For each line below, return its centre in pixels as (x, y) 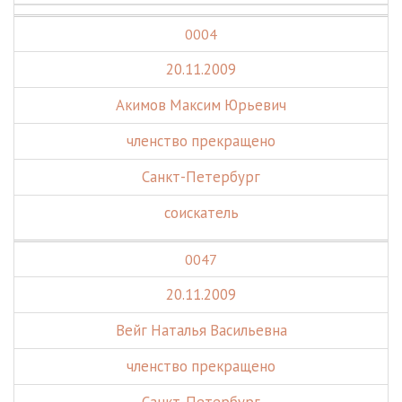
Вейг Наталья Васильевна (201, 330)
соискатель (201, 213)
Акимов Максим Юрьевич (201, 105)
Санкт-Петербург (201, 177)
